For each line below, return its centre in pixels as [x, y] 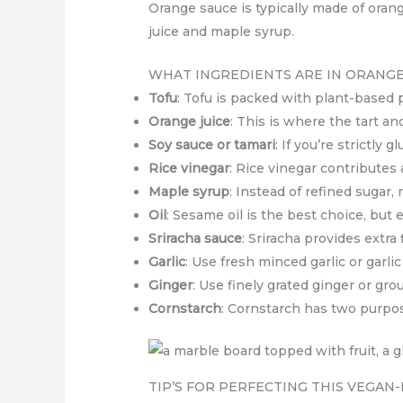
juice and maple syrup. [222, 31]
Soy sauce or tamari [212, 145]
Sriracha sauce [196, 239]
